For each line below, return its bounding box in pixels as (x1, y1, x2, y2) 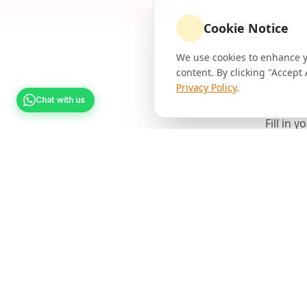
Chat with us (36, 95, 86, 105)
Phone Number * (219, 254, 297, 267)
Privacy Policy (176, 81, 236, 94)
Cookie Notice (204, 20, 288, 36)
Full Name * (219, 186, 274, 200)
